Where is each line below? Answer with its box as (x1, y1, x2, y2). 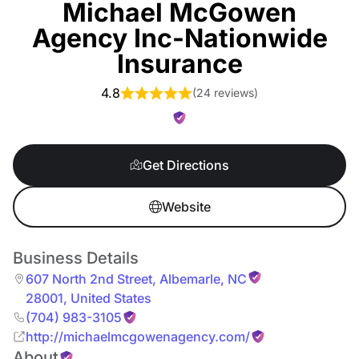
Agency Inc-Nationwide (31, 22, 328, 54)
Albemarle (156, 271, 220, 287)
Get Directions (143, 157, 229, 173)
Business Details (13, 248, 139, 268)
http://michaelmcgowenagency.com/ (26, 329, 250, 345)
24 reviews (196, 86, 254, 99)
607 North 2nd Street (26, 271, 152, 287)
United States (67, 290, 151, 306)
